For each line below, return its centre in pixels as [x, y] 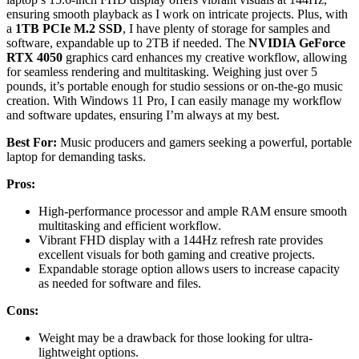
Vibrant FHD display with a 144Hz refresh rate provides [181, 240]
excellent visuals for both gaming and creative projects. [177, 254]
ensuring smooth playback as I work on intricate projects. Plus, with [177, 14]
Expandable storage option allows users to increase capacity [189, 268]
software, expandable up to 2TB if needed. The [127, 42]
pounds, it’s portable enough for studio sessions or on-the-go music [175, 86]
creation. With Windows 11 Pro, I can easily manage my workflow [174, 100]
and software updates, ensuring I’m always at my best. [143, 115]
